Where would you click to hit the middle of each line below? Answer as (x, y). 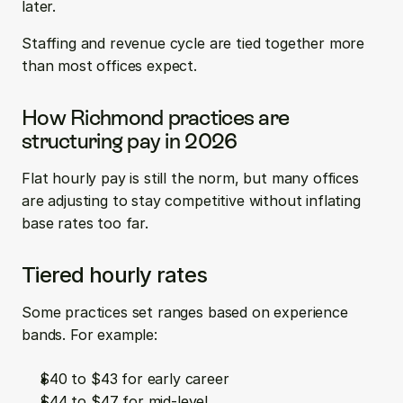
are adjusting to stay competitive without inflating (191, 201)
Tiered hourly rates (115, 275)
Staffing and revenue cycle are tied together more (193, 43)
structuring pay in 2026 (130, 141)
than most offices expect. (109, 66)
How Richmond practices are (156, 117)
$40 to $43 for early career (139, 379)
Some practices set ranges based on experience (185, 312)
